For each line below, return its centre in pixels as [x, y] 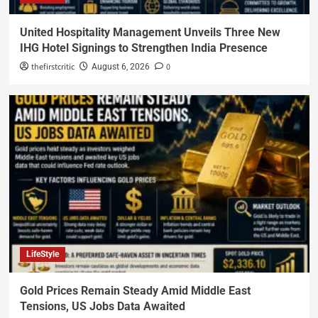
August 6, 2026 [120, 66]
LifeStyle [42, 254]
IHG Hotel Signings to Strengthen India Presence [143, 48]
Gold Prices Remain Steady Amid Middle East [135, 290]
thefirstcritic [53, 67]
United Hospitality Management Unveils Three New [150, 32]
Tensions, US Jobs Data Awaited [105, 306]
